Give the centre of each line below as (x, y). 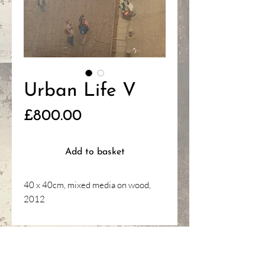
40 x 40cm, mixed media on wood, (87, 185)
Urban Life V (80, 91)
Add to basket (95, 152)
